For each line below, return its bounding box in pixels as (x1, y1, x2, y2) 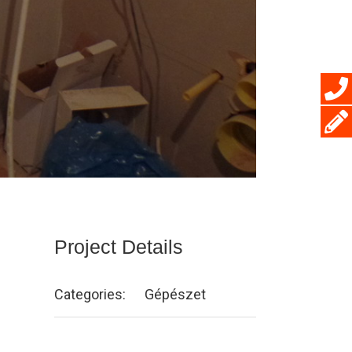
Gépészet (144, 286, 206, 302)
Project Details (53, 236, 183, 258)
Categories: (53, 286, 126, 302)
